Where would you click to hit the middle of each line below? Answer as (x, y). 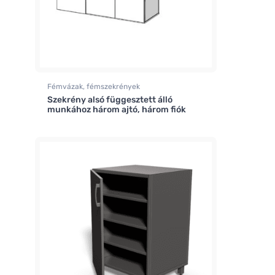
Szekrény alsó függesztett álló (110, 100)
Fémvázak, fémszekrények (94, 87)
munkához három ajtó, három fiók (117, 110)
